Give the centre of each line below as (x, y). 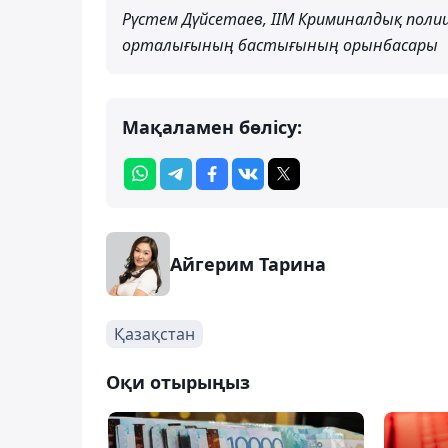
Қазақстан (154, 333)
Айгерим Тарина (248, 263)
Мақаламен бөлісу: (212, 126)
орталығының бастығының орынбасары (280, 44)
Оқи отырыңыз (178, 381)
